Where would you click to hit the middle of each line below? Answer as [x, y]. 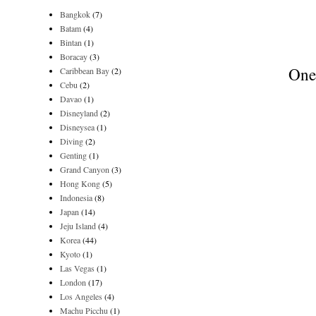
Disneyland [79, 113]
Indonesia [76, 197]
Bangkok [75, 14]
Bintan [71, 42]
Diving [72, 141]
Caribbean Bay [85, 71]
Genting [73, 155]
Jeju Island [78, 226]
